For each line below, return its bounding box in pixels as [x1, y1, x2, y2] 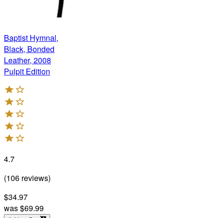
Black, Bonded [4, 43, 54, 54]
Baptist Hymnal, [4, 32, 58, 43]
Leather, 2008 [4, 54, 51, 66]
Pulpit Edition [4, 65, 50, 77]
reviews [19, 172, 48, 183]
